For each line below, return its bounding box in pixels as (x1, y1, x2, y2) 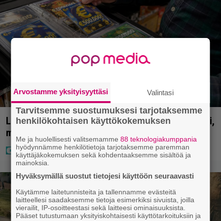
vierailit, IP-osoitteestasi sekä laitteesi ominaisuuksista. (16, 203, 186, 212)
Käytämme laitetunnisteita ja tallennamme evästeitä (16, 187, 177, 196)
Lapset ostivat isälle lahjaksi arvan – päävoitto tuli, (6, 114, 215, 127)
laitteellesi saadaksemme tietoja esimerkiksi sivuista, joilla (16, 195, 195, 204)
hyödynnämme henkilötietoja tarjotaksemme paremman (16, 143, 190, 151)
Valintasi (147, 88, 174, 97)
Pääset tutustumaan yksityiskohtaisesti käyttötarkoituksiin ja (16, 211, 201, 220)
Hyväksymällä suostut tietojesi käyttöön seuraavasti (16, 171, 194, 180)
